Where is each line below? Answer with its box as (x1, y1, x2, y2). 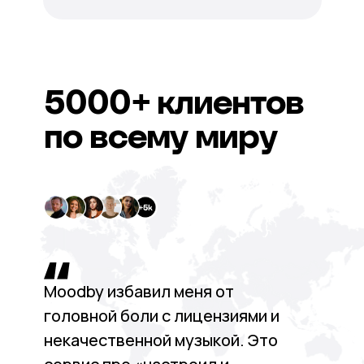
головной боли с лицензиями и (43, 305, 279, 327)
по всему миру (43, 115, 277, 156)
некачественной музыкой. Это (43, 329, 278, 351)
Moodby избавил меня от (43, 280, 234, 302)
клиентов (156, 81, 304, 122)
